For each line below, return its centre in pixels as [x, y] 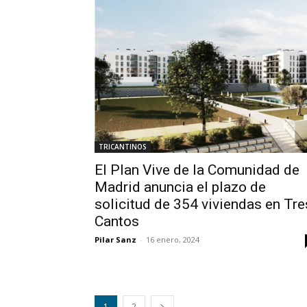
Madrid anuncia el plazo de [180, 187]
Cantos [117, 222]
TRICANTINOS [123, 147]
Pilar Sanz [115, 240]
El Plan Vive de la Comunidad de [197, 170]
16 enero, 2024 [173, 240]
